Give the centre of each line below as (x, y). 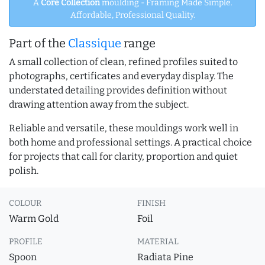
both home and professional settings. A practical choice (130, 142)
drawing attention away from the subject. (99, 104)
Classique (95, 43)
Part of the (38, 43)
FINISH (151, 203)
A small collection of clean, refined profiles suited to (123, 62)
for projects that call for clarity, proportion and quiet (123, 156)
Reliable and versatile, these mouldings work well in (124, 128)
